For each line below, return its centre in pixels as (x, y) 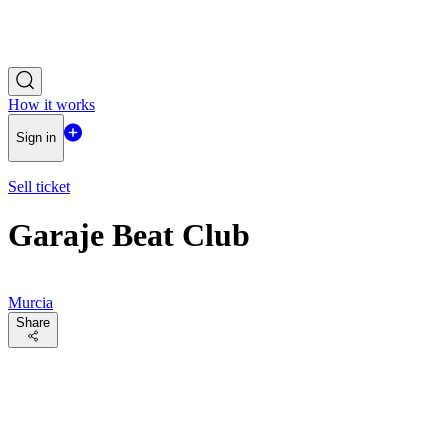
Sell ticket (39, 186)
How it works (51, 104)
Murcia (30, 302)
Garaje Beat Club (129, 235)
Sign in (36, 138)
